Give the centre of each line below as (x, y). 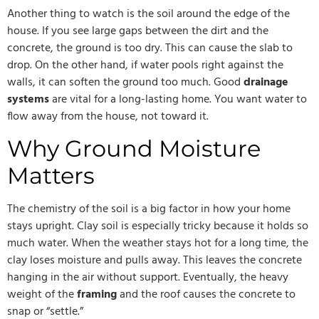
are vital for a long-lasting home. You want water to (178, 99)
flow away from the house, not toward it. (108, 116)
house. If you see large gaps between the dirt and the (138, 31)
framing (97, 295)
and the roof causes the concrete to (206, 295)
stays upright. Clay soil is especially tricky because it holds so (158, 227)
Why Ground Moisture (134, 149)
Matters (51, 176)
